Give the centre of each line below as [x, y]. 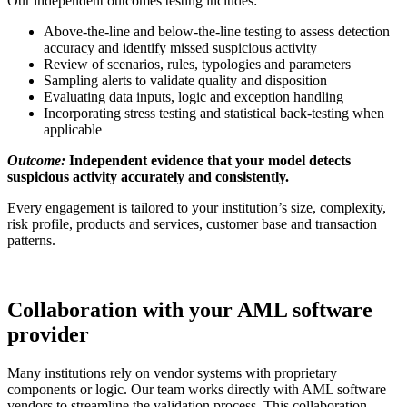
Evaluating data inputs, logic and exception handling [194, 96]
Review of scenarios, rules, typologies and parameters [197, 64]
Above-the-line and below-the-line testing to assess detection [217, 31]
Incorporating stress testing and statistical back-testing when [214, 113]
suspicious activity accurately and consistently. [148, 176]
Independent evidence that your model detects [208, 160]
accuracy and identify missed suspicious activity [180, 47]
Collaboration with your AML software [190, 309]
